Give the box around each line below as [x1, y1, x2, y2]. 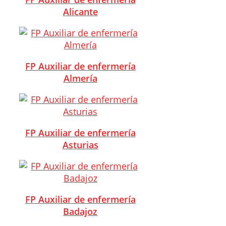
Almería [63, 72, 97, 84]
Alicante [63, 5, 98, 18]
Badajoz [63, 205, 98, 217]
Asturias [62, 138, 98, 151]
